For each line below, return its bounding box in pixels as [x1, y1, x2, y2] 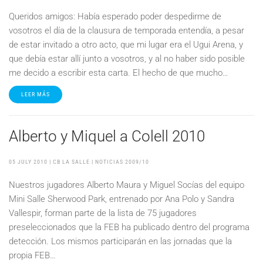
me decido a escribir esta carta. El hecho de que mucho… [9, 68, 228, 78]
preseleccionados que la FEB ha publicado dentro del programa [9, 222, 249, 232]
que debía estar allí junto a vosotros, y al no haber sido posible [9, 53, 245, 64]
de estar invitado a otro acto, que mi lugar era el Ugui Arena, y [9, 39, 243, 50]
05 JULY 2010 [9, 159, 48, 165]
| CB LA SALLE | [48, 159, 95, 165]
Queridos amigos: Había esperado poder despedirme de [9, 11, 221, 22]
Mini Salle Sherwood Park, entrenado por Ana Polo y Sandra [9, 194, 234, 204]
